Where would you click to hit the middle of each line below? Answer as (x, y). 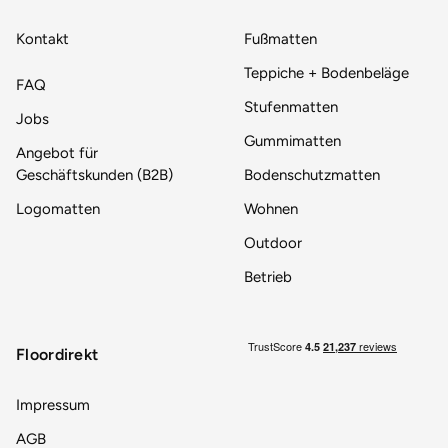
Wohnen (271, 208)
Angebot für (57, 152)
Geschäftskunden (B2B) (94, 174)
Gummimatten (292, 140)
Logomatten (58, 208)
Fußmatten (280, 38)
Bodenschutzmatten (312, 174)
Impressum (53, 404)
